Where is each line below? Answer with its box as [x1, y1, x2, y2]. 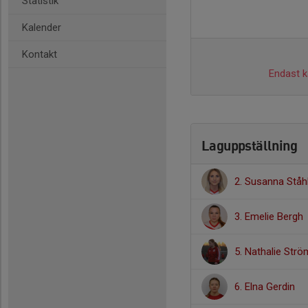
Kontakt [22, 48, 57, 60]
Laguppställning [201, 137, 297, 154]
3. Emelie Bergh [234, 210, 303, 223]
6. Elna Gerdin [234, 280, 295, 293]
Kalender [22, 21, 61, 34]
